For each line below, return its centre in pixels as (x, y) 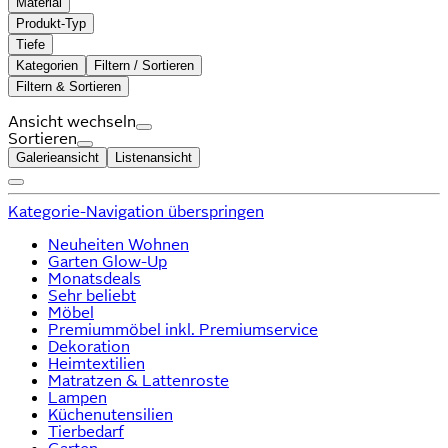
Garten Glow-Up (107, 261)
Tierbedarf (86, 431)
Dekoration (89, 346)
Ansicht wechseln (72, 121)
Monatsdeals (94, 278)
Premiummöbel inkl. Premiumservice (183, 329)
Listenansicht (153, 157)
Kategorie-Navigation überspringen (136, 211)
